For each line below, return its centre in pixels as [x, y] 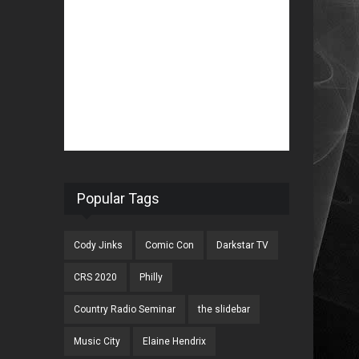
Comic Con [170, 245]
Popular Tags [119, 198]
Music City [97, 341]
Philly [151, 277]
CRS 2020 [96, 277]
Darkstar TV [243, 245]
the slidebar [224, 309]
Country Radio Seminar [125, 309]
